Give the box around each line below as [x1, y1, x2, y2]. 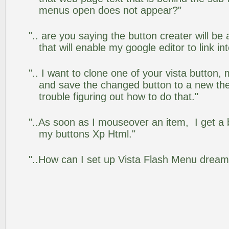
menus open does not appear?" [39, 5, 181, 16]
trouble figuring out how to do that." [39, 91, 198, 102]
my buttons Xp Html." [39, 128, 135, 140]
